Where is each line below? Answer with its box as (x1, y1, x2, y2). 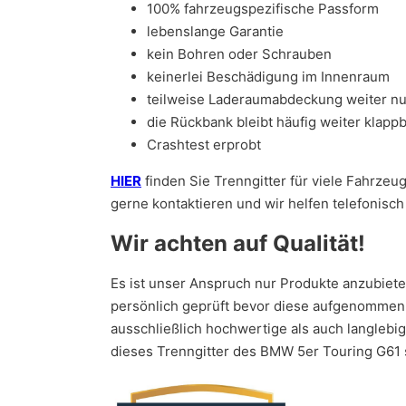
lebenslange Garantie (147, 22, 284, 40)
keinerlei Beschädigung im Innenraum (147, 67, 390, 85)
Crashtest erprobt (147, 135, 261, 153)
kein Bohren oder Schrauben (147, 44, 332, 63)
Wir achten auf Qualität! (111, 229, 365, 256)
